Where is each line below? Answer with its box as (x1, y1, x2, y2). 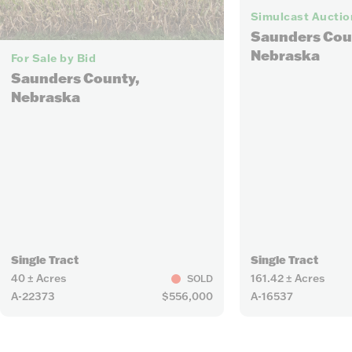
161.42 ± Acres (250, 271, 324, 286)
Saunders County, (10, 69, 140, 87)
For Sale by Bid (10, 51, 97, 66)
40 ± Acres (10, 271, 66, 286)
